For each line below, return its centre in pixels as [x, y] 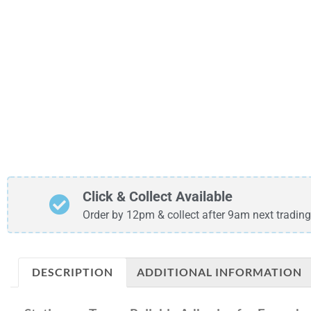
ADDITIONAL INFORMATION [219, 272]
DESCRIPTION [73, 272]
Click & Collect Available [157, 196]
